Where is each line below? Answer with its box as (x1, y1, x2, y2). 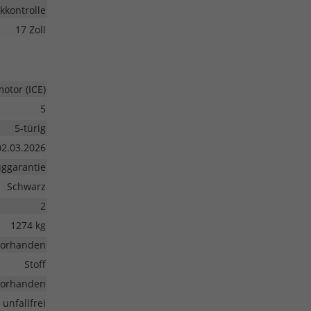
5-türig (14, 121, 46, 135)
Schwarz (6, 180, 46, 194)
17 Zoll (15, 23, 46, 37)
